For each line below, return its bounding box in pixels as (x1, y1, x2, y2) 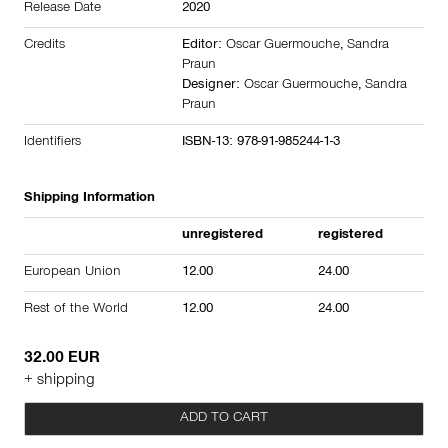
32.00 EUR (24, 351, 100, 368)
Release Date (24, 2, 101, 17)
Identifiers (24, 136, 81, 151)
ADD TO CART (180, 412, 268, 427)
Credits (24, 39, 65, 54)
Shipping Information (24, 192, 155, 207)
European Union (24, 266, 121, 281)
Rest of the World (24, 303, 128, 318)
